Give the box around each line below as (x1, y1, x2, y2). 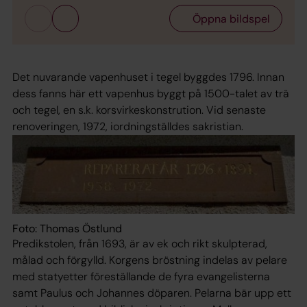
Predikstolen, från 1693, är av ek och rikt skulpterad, (12, 236, 267, 251)
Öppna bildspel (193, 11, 270, 26)
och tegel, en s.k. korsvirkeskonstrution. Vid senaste (12, 102, 266, 117)
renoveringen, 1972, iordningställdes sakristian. (12, 119, 243, 134)
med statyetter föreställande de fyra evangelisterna (12, 269, 270, 284)
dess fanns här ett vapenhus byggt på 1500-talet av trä (12, 86, 289, 101)
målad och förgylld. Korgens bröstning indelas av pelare (12, 253, 287, 268)
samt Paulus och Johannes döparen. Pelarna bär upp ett (12, 286, 291, 301)
